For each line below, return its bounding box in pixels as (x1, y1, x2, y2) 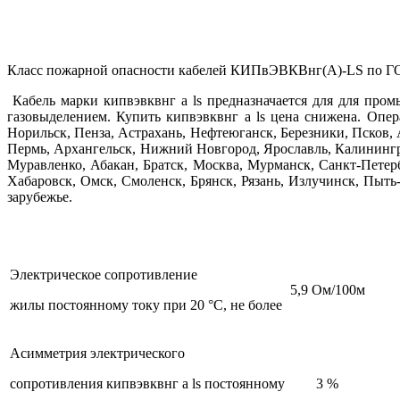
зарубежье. (7, 189, 72, 205)
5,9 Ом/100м (289, 282, 365, 298)
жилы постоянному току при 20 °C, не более (10, 297, 282, 313)
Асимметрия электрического (10, 346, 185, 362)
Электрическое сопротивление (10, 267, 197, 283)
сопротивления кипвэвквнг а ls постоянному (10, 376, 285, 392)
